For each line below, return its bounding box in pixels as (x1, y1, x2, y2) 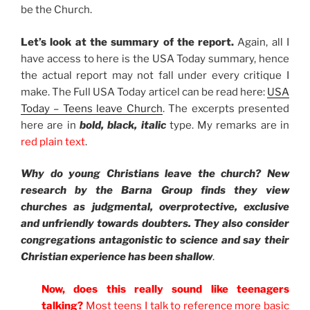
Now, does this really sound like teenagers (42, 282, 289, 295)
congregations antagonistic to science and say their (21, 234, 289, 247)
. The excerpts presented (162, 102, 290, 115)
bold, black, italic (79, 118, 170, 131)
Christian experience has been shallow (21, 250, 212, 264)
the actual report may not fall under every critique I (21, 69, 289, 82)
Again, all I (237, 35, 290, 48)
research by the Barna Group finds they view (21, 184, 289, 197)
